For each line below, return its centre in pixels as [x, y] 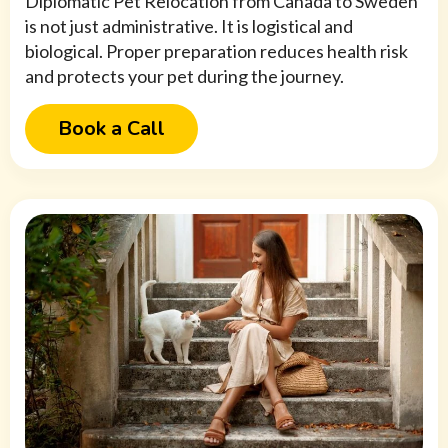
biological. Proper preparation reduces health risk [216, 51]
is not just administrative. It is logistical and [189, 26]
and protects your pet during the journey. [184, 76]
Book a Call [111, 129]
